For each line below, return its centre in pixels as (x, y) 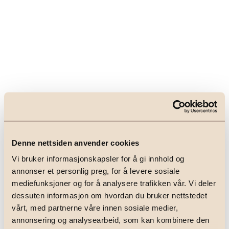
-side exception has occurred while (158, 214)
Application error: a (45, 214)
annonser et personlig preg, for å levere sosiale (96, 171)
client (89, 214)
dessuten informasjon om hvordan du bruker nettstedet (109, 195)
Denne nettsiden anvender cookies (75, 142)
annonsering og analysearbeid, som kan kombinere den (111, 220)
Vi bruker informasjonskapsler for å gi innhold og (98, 158)
